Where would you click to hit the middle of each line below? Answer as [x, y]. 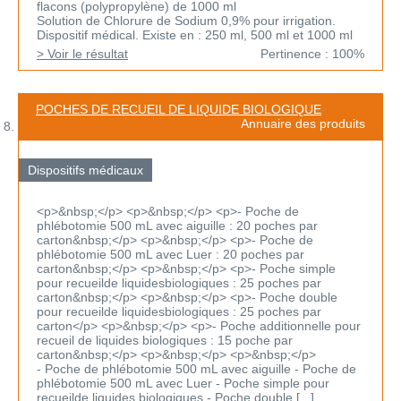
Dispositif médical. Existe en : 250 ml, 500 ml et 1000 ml [195, 35]
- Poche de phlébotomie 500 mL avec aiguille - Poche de [196, 369]
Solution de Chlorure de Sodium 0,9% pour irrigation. [186, 21]
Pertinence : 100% [312, 54]
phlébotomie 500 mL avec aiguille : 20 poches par [177, 226]
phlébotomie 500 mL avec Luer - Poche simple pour [183, 384]
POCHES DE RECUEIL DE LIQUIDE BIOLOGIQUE [179, 110]
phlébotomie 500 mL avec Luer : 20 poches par [171, 255]
